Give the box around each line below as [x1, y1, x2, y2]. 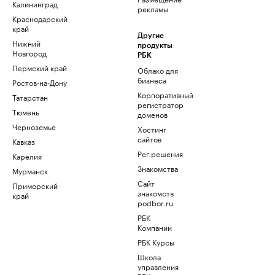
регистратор [137, 98, 184, 110]
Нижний [12, 37, 41, 49]
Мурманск [12, 165, 48, 177]
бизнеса [137, 74, 166, 86]
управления [137, 260, 179, 273]
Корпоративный [137, 88, 193, 101]
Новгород [12, 47, 47, 59]
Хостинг [137, 123, 166, 135]
